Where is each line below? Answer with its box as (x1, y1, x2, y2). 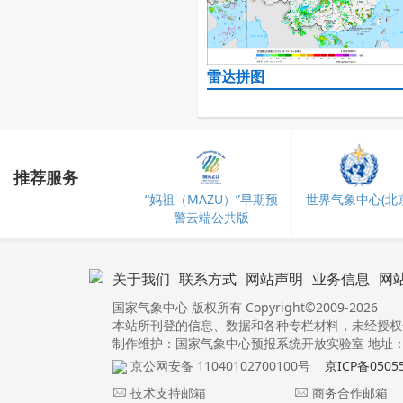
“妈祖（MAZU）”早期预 (144, 191, 278, 209)
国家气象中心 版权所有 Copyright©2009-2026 (112, 299, 378, 317)
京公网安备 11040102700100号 (126, 357, 310, 375)
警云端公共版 (173, 209, 249, 227)
